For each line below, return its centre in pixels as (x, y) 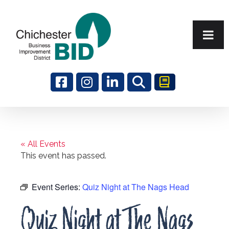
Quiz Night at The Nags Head (136, 187)
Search (23, 123)
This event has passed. (63, 156)
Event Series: (57, 187)
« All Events (43, 144)
